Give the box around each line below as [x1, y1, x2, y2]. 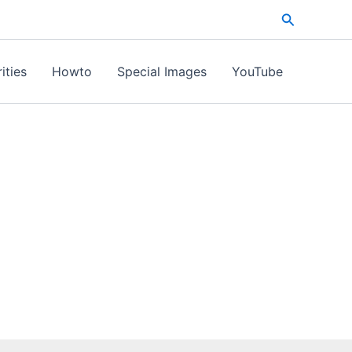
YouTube [232, 64, 283, 79]
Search [280, 9, 327, 26]
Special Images [117, 64, 207, 79]
